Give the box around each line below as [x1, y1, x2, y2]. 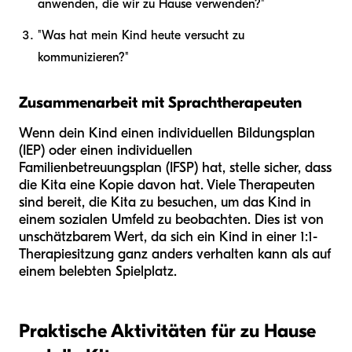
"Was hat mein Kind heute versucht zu [38, 27, 244, 42]
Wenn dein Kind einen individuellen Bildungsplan [19, 124, 315, 141]
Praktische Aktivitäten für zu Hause [19, 319, 316, 342]
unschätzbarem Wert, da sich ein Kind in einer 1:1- [19, 228, 317, 245]
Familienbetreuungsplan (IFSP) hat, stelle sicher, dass [19, 159, 332, 176]
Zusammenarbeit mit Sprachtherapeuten [19, 93, 302, 112]
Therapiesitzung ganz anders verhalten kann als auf [19, 245, 331, 262]
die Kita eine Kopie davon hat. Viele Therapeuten [19, 176, 315, 193]
